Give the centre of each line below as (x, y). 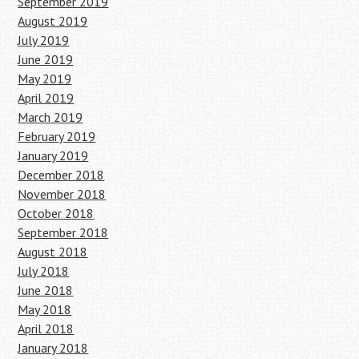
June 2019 (46, 59)
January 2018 (53, 347)
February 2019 (57, 136)
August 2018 (53, 251)
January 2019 (53, 155)
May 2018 (45, 309)
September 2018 (63, 232)
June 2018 (46, 290)
